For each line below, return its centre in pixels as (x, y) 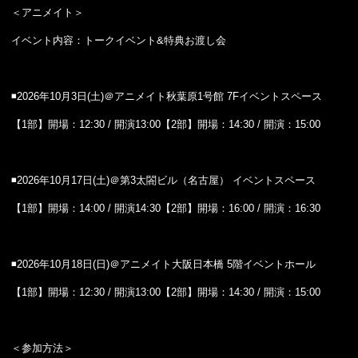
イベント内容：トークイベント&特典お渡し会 (119, 40)
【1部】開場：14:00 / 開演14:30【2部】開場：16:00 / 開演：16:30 (166, 208)
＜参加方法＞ (42, 348)
